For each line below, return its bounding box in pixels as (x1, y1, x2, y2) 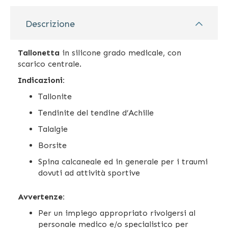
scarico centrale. (18, 59, 84, 69)
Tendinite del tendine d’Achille (38, 107, 154, 118)
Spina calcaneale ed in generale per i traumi (38, 156, 208, 166)
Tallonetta (18, 47, 62, 58)
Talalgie (38, 124, 68, 134)
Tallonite (38, 91, 72, 101)
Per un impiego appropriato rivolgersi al (38, 208, 195, 218)
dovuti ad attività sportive (38, 167, 142, 178)
